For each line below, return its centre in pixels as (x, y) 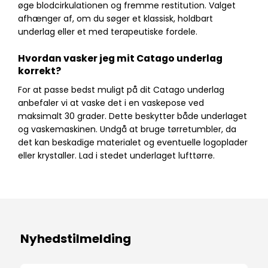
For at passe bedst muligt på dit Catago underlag (121, 90)
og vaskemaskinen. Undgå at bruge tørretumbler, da (127, 130)
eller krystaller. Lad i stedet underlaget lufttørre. (116, 156)
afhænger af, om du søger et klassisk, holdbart (115, 19)
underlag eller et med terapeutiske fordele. (108, 32)
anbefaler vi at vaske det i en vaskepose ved (111, 103)
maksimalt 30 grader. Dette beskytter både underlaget (133, 116)
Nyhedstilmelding (76, 239)
